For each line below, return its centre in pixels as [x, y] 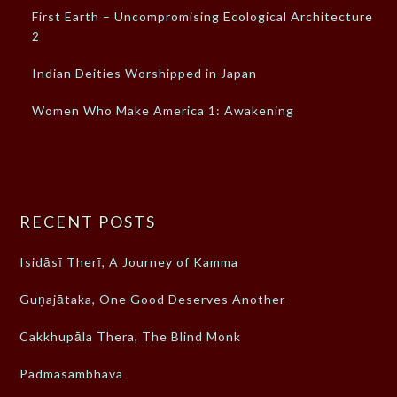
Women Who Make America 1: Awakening [163, 111]
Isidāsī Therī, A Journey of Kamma [129, 262]
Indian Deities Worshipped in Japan [145, 74]
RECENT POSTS [88, 222]
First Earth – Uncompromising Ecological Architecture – [209, 17]
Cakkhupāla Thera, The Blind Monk [131, 337]
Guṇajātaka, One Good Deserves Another [153, 300]
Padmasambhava [72, 374]
